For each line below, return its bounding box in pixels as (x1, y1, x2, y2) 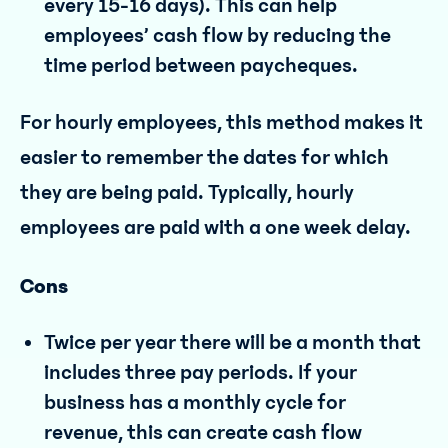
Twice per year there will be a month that (44, 330, 421, 355)
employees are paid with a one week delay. (20, 215, 411, 240)
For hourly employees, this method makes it (20, 110, 423, 135)
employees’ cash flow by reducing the (44, 23, 391, 48)
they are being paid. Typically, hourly (20, 180, 354, 205)
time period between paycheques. (44, 53, 358, 78)
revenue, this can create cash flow (44, 420, 362, 445)
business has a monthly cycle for (44, 390, 346, 415)
